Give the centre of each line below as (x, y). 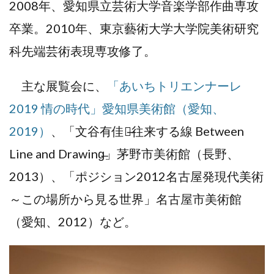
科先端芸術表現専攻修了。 (83, 50)
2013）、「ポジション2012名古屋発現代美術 (136, 176)
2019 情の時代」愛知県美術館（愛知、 (117, 108)
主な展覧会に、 (58, 85)
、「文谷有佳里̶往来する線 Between (147, 131)
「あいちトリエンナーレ (174, 85)
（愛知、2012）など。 (73, 221)
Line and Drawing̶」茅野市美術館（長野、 (124, 153)
